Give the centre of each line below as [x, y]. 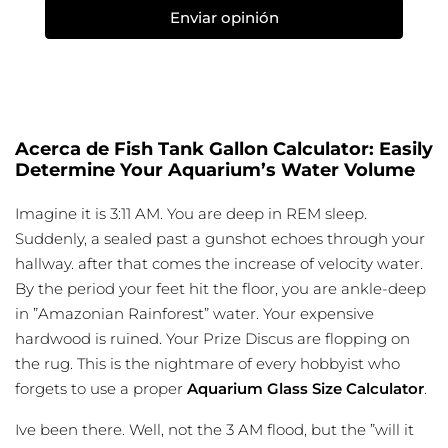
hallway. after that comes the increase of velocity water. [219, 264]
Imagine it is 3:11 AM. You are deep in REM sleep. [191, 214]
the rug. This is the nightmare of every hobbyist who [207, 364]
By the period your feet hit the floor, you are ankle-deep [220, 289]
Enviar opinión [224, 18]
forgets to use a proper [101, 389]
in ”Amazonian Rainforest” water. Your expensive [194, 314]
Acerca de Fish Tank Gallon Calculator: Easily [224, 149]
